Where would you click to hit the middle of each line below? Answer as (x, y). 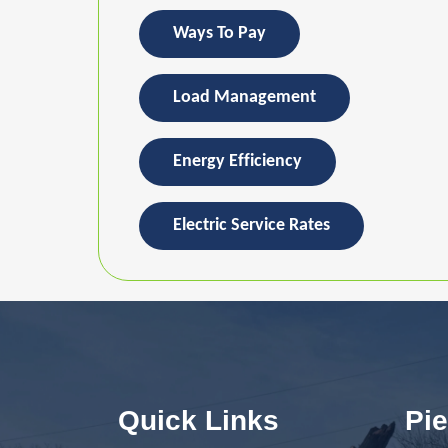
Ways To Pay (219, 34)
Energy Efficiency (237, 162)
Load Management (244, 98)
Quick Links (198, 421)
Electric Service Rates (251, 226)
